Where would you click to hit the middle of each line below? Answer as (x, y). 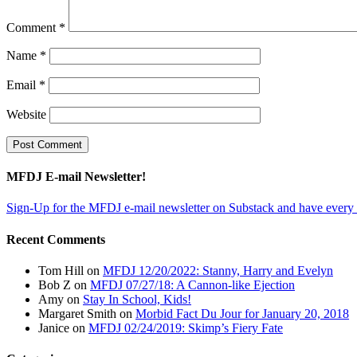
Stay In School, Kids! (137, 299)
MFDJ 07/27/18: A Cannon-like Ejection (192, 285)
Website (26, 114)
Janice (54, 328)
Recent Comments (56, 239)
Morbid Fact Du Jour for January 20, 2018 (242, 314)
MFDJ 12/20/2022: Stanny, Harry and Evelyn (218, 271)
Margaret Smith (77, 314)
